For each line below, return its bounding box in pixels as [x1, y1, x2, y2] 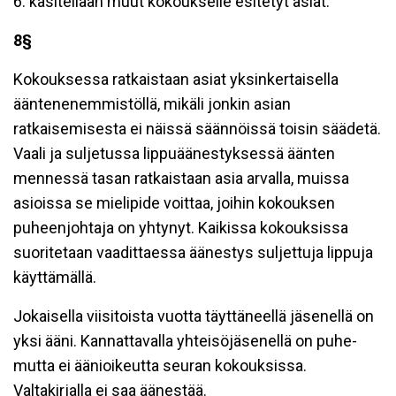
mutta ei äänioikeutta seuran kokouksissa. [13, 356, 307, 375]
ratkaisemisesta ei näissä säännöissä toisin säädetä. [13, 119, 381, 138]
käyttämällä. [13, 268, 96, 286]
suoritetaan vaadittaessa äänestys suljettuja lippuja [13, 243, 373, 262]
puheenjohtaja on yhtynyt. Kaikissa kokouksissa [13, 218, 348, 237]
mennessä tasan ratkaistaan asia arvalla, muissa [13, 169, 349, 187]
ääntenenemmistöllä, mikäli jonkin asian [13, 95, 291, 113]
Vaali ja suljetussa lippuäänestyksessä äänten [13, 144, 335, 163]
